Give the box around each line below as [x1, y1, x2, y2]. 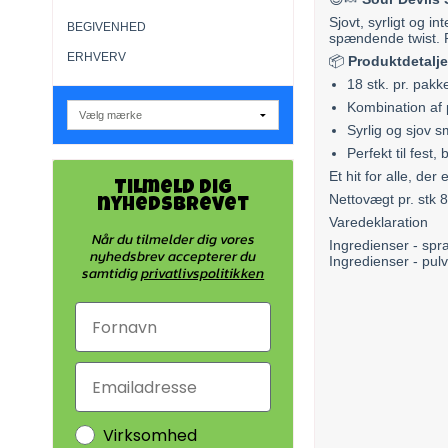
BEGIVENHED [67, 19, 146, 34]
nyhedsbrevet [97, 196, 250, 217]
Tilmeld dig [114, 179, 233, 200]
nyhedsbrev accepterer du [90, 246, 257, 268]
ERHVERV [67, 49, 126, 64]
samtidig [82, 263, 142, 285]
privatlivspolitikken [141, 263, 265, 285]
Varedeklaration [329, 214, 429, 231]
